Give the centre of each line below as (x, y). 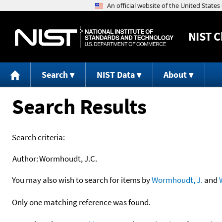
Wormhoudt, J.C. (68, 158)
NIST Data (115, 75)
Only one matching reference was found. (81, 202)
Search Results (79, 106)
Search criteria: (38, 137)
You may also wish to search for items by (82, 180)
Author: (25, 158)
